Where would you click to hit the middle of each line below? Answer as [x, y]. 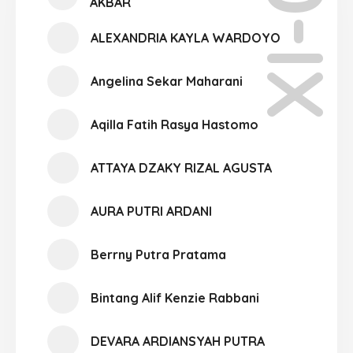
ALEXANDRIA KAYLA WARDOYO [186, 38]
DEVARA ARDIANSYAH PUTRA [178, 341]
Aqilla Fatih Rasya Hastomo [175, 124]
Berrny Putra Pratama [158, 255]
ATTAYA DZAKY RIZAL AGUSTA [181, 168]
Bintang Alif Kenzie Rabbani [175, 298]
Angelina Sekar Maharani [167, 81]
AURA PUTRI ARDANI [151, 211]
